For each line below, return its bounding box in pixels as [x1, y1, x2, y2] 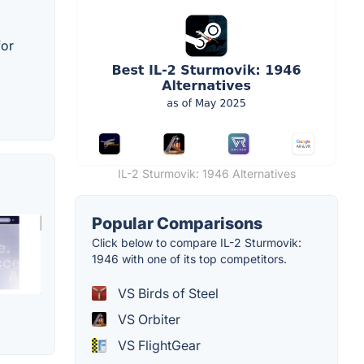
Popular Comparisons [92, 213, 262, 233]
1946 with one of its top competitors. [92, 251, 287, 266]
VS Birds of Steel [115, 284, 219, 301]
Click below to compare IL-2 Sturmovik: [92, 235, 301, 249]
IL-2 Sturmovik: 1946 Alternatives [117, 166, 296, 180]
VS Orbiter [115, 310, 180, 327]
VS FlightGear [115, 336, 201, 353]
